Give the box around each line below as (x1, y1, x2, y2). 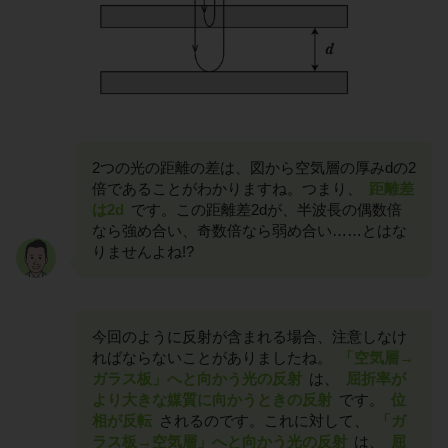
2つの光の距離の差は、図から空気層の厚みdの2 (92, 158, 416, 176)
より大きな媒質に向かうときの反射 (92, 390, 332, 408)
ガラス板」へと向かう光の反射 (92, 369, 302, 387)
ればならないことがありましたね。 (92, 348, 336, 366)
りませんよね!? (92, 242, 194, 260)
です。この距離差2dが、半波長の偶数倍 (127, 200, 402, 218)
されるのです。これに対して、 (155, 411, 373, 429)
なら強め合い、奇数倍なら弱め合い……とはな (92, 221, 407, 239)
